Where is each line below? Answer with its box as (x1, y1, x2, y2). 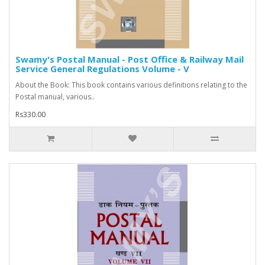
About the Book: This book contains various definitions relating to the (15, 80, 247, 91)
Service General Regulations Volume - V (15, 63, 189, 75)
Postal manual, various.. (15, 92, 95, 102)
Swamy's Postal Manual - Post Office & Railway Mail (15, 53, 244, 66)
